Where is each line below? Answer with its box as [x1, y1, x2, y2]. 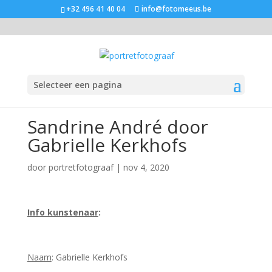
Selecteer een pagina [33, 78, 122, 90]
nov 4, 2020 [123, 161, 169, 173]
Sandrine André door [27, 114, 208, 139]
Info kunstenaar [27, 206, 98, 218]
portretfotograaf [48, 161, 114, 173]
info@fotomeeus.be [141, 4, 211, 14]
